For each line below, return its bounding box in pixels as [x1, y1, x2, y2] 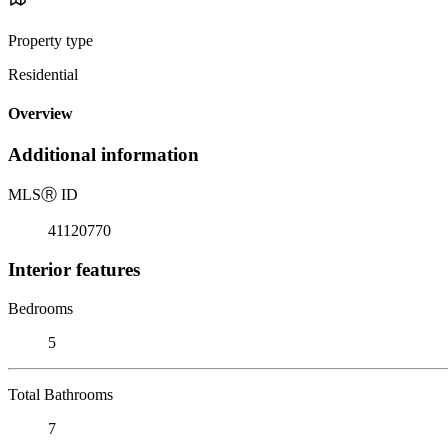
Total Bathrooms [8, 385, 113, 403]
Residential [8, 65, 78, 83]
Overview [8, 105, 73, 123]
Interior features [8, 258, 140, 280]
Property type [8, 31, 93, 49]
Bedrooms [8, 299, 73, 317]
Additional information [8, 144, 199, 166]
